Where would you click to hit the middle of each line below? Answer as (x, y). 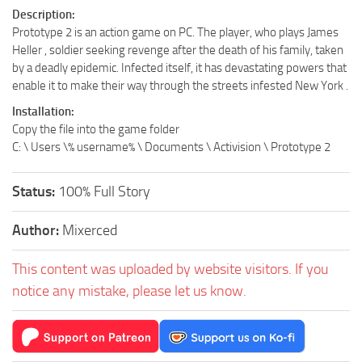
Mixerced (90, 230)
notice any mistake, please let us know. (129, 290)
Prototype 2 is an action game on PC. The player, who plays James (175, 32)
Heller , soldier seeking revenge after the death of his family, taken (178, 50)
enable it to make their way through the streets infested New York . (180, 85)
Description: (44, 14)
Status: (35, 191)
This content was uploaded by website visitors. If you (170, 269)
